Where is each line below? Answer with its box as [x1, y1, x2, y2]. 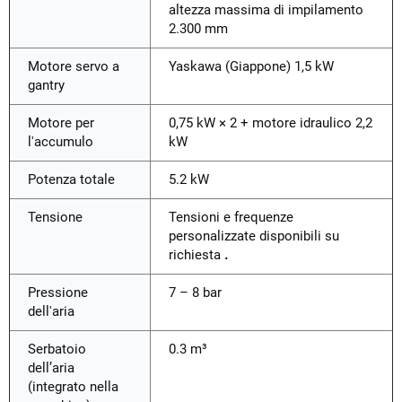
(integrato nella [28, 379, 118, 396]
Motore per [28, 115, 94, 132]
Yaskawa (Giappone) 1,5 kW [169, 58, 334, 75]
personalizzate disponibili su [169, 228, 339, 245]
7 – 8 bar [169, 284, 222, 301]
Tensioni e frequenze [169, 209, 293, 226]
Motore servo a [28, 58, 119, 75]
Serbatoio [28, 341, 86, 358]
